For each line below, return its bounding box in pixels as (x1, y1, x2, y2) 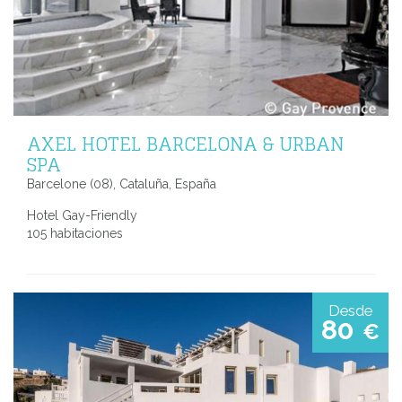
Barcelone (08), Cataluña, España (27, 177, 216, 192)
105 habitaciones (27, 226, 123, 241)
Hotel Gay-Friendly (27, 208, 137, 223)
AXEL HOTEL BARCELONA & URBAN (27, 127, 344, 162)
